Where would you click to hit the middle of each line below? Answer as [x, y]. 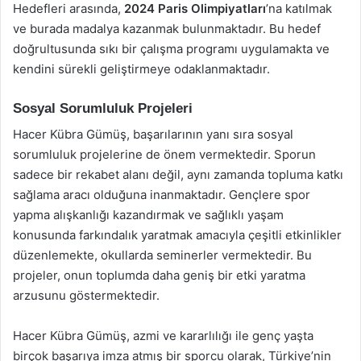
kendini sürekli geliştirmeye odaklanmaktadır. [141, 68]
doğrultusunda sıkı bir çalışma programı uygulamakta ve [171, 48]
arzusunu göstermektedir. [86, 295]
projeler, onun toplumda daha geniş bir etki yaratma [159, 275]
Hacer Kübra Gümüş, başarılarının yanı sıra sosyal [153, 134]
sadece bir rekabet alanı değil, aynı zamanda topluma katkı [178, 174]
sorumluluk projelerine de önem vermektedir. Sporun [164, 154]
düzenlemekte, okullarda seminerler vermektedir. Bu [162, 255]
